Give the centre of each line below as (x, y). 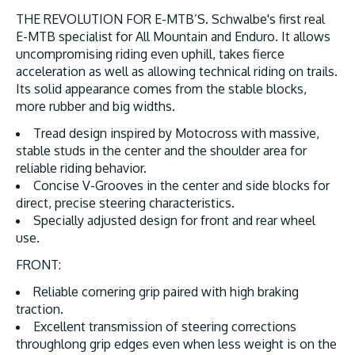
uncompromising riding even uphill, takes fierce (150, 54)
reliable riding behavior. (81, 168)
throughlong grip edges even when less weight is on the (176, 344)
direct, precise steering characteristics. (125, 203)
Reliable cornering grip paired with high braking (166, 292)
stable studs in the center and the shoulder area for (161, 151)
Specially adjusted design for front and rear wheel (174, 221)
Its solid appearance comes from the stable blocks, (161, 89)
